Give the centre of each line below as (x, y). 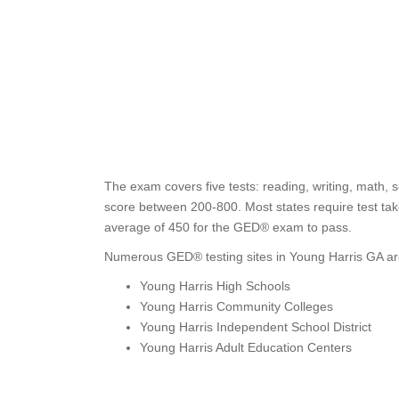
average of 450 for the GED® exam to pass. (228, 227)
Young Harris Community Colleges (236, 306)
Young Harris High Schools (215, 286)
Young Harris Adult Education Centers (246, 347)
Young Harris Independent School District (256, 327)
